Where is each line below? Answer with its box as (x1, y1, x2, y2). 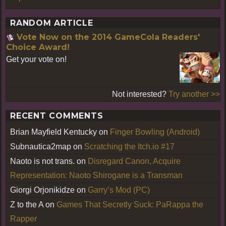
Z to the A (10, 200, 43, 209)
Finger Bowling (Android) (110, 127, 200, 136)
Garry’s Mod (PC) (88, 185, 150, 194)
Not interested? (112, 89, 168, 98)
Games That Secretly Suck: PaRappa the (56, 200, 203, 209)
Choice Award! (6, 42, 70, 52)
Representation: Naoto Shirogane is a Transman (10, 171, 183, 180)
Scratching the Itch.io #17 (84, 142, 175, 151)
